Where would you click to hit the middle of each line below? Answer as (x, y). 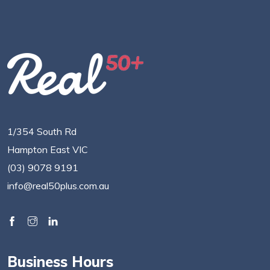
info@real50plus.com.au (58, 186)
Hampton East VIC (48, 150)
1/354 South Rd (42, 132)
